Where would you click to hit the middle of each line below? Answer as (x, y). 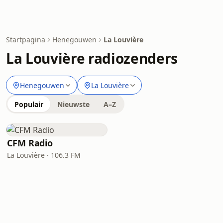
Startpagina (26, 40)
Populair (29, 104)
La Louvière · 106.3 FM (44, 155)
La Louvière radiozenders (92, 58)
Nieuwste (73, 104)
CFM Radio (30, 143)
